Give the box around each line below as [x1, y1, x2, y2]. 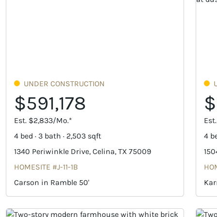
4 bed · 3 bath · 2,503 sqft [14, 131, 101, 141]
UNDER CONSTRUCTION [24, 79, 105, 89]
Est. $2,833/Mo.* [14, 116, 72, 125]
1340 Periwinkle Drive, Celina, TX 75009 [14, 147, 151, 156]
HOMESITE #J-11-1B [14, 162, 78, 172]
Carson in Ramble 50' [14, 178, 89, 187]
